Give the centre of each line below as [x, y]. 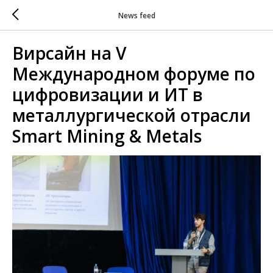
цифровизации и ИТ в [108, 94]
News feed [136, 15]
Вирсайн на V [69, 53]
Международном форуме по [134, 74]
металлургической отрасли [132, 115]
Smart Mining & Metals [107, 136]
